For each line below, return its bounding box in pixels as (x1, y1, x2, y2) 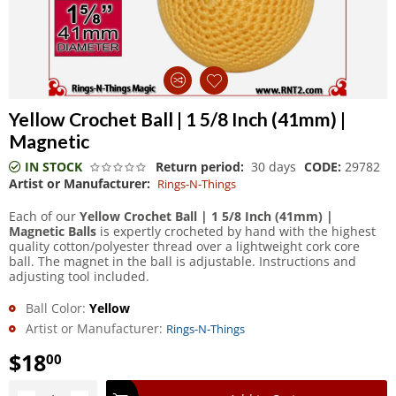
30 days (251, 157, 296, 175)
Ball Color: (26, 299, 86, 316)
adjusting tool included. (9, 267, 149, 285)
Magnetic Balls (9, 222, 96, 240)
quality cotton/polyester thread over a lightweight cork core (9, 237, 360, 255)
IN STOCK (25, 157, 82, 175)
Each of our (9, 207, 80, 225)
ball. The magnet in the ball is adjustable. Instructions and (9, 252, 356, 270)
